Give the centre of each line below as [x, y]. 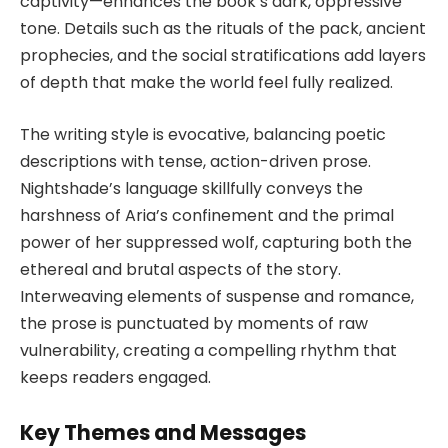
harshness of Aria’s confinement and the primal [207, 215]
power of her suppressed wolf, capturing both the [216, 242]
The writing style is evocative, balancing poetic [203, 134]
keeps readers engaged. [115, 377]
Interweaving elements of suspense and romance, [217, 296]
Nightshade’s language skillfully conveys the [191, 188]
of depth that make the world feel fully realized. [206, 83]
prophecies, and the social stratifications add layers [223, 56]
